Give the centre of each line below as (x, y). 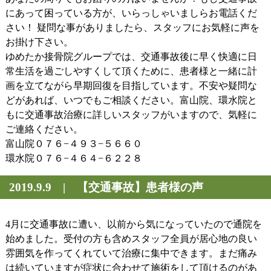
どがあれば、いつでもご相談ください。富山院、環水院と (131, 100)
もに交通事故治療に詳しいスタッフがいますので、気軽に (131, 115)
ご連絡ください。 (44, 129)
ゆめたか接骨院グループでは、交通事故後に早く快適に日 (131, 57)
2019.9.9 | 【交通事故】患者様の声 (106, 187)
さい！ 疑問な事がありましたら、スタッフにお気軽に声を (132, 28)
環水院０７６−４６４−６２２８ (73, 158)
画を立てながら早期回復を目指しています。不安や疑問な (131, 86)
